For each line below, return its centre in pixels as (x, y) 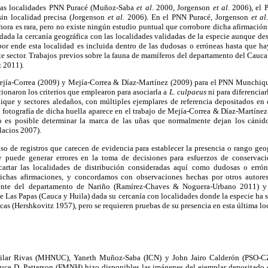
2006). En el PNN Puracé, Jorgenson (188, 17)
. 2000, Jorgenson (182, 8)
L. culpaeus (188, 92)
